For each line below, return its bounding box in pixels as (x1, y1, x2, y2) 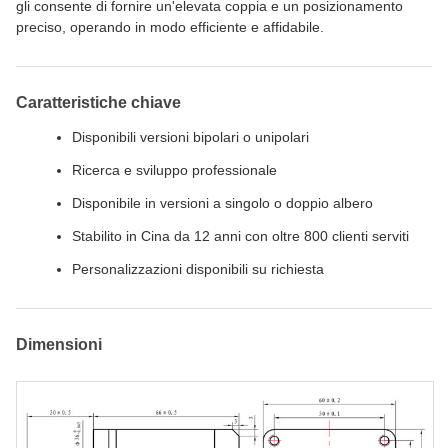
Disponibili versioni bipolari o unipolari (72, 129, 309, 145)
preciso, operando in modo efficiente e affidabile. (16, 19, 324, 35)
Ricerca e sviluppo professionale (72, 162, 277, 178)
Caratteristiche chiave (16, 94, 181, 111)
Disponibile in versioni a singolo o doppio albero (72, 195, 373, 211)
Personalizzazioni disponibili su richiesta (72, 261, 324, 277)
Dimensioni (16, 336, 102, 353)
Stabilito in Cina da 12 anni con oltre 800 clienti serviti (72, 228, 409, 244)
